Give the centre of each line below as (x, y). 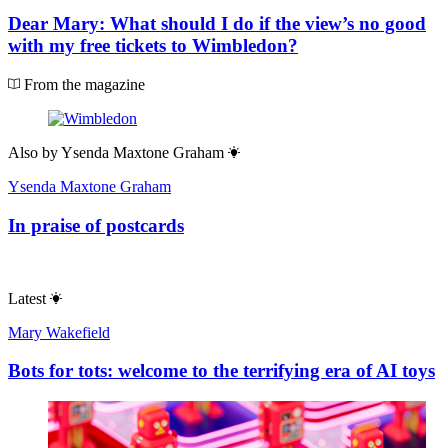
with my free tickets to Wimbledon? (153, 46)
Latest (27, 298)
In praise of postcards (96, 225)
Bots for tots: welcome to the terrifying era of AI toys (221, 371)
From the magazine (82, 85)
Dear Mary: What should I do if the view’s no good (217, 24)
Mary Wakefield (59, 332)
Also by (33, 153)
